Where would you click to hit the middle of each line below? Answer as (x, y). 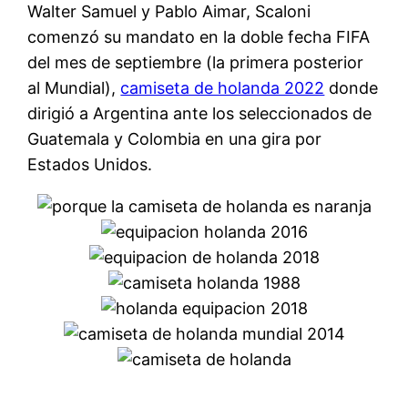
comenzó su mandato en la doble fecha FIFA (199, 36)
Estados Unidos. (90, 164)
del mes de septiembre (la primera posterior (196, 62)
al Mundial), (74, 87)
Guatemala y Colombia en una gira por (175, 138)
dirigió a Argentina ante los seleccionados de (200, 113)
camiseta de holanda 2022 (223, 87)
